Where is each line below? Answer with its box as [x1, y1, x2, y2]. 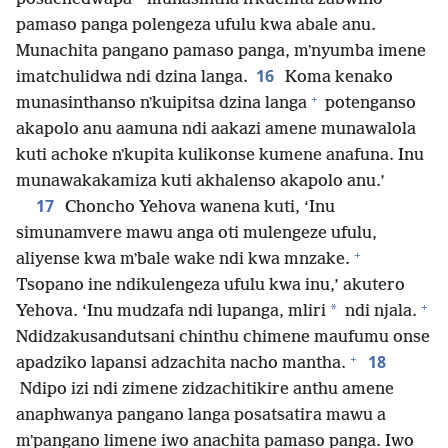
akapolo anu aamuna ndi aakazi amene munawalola [16, 120, 416, 140]
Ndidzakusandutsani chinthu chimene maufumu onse [16, 328, 430, 348]
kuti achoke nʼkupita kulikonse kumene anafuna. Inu [16, 146, 424, 166]
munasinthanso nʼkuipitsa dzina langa [16, 94, 307, 114]
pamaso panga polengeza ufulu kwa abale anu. [16, 16, 376, 36]
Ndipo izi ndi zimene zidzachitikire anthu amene [16, 380, 394, 400]
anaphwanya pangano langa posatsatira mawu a [16, 406, 386, 426]
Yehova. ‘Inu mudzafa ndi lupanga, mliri [16, 302, 326, 322]
